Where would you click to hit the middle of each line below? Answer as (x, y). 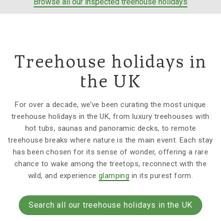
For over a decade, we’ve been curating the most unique (110, 105)
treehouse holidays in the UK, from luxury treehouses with (110, 117)
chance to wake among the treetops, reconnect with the (110, 164)
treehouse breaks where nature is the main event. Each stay (110, 140)
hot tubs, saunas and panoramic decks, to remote (110, 129)
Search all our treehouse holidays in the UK (110, 205)
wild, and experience (63, 176)
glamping (114, 176)
